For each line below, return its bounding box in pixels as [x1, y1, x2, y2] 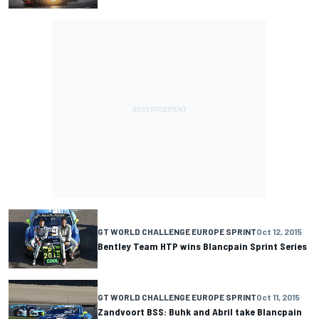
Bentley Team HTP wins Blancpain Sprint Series [98, 239, 307, 252]
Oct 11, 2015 [256, 291, 300, 302]
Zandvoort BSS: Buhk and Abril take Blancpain [98, 305, 302, 318]
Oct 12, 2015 [256, 226, 302, 236]
